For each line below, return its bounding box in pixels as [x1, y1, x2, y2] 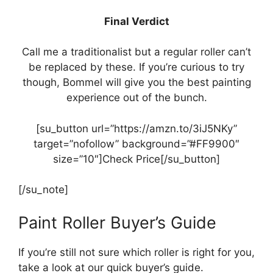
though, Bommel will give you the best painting [22, 76, 251, 89]
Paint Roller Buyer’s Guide [18, 212, 216, 233]
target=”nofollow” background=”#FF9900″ [34, 137, 239, 150]
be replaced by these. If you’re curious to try [29, 61, 244, 74]
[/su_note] [18, 183, 68, 196]
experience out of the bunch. [66, 91, 207, 104]
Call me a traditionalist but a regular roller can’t [22, 46, 251, 58]
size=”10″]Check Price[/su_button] [53, 152, 220, 165]
